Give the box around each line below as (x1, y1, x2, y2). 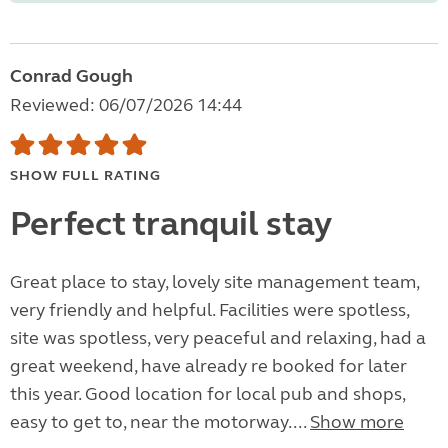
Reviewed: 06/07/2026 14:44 (10, 94, 242, 117)
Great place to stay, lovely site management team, (10, 271, 419, 294)
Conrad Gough (10, 65, 133, 88)
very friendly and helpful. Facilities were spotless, (10, 299, 409, 322)
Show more (310, 411, 404, 434)
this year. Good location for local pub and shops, (10, 383, 405, 406)
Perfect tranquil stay (10, 203, 332, 246)
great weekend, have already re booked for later (10, 355, 407, 378)
